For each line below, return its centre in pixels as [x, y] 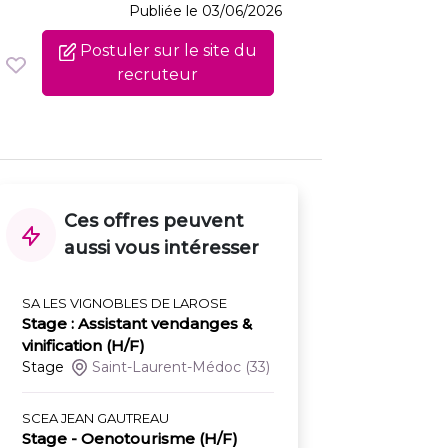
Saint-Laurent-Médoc [167, 367]
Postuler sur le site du [167, 51]
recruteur [158, 75]
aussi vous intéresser [161, 248]
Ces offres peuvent [154, 221]
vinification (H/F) [83, 346]
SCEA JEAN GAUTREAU [95, 418]
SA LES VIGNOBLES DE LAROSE [124, 303]
